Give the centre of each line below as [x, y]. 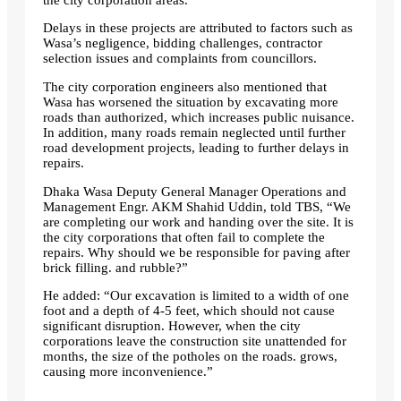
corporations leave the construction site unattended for [195, 341]
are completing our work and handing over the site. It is [198, 222]
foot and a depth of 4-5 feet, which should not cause [189, 311]
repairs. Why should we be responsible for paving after [196, 252]
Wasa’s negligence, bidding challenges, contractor [183, 43]
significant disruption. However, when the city [172, 326]
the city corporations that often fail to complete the [184, 237]
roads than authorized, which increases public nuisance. [199, 118]
